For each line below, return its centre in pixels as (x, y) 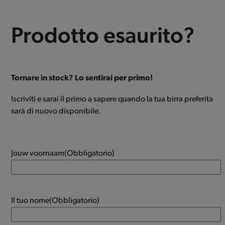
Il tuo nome (30, 201)
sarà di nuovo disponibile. (56, 111)
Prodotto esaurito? (103, 37)
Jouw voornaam (38, 153)
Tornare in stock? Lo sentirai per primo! (82, 78)
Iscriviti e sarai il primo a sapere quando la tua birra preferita (112, 99)
